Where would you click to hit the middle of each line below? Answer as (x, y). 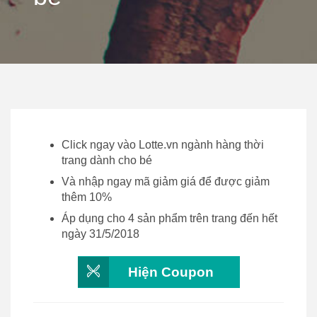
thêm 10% (87, 197)
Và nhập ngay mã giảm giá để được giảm (166, 181)
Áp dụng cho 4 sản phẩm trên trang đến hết (169, 218)
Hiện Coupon (171, 272)
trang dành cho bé (107, 160)
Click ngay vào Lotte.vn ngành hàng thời (163, 145)
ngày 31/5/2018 (100, 234)
